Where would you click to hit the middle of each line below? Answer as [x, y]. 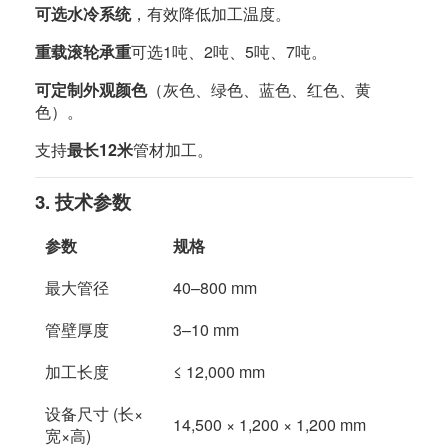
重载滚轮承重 [83, 51]
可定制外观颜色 [91, 89]
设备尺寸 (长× [94, 413]
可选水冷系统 [83, 13]
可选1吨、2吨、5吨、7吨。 [229, 51]
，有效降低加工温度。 [211, 13]
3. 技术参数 [83, 201]
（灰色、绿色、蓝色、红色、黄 [259, 89]
